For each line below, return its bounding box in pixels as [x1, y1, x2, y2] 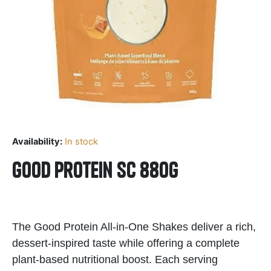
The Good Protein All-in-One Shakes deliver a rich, [12, 220, 256, 233]
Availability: [12, 135, 62, 147]
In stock [65, 135, 98, 147]
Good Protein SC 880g [12, 156, 178, 183]
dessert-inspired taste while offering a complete [12, 237, 240, 249]
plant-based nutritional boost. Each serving [12, 253, 218, 266]
